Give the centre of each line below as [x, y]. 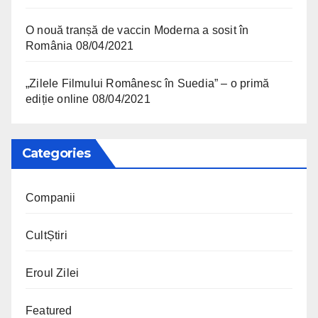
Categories [56, 153]
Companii [51, 197]
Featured [49, 310]
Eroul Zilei [53, 273]
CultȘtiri [46, 235]
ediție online [57, 99]
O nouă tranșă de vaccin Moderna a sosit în [137, 30]
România [49, 45]
